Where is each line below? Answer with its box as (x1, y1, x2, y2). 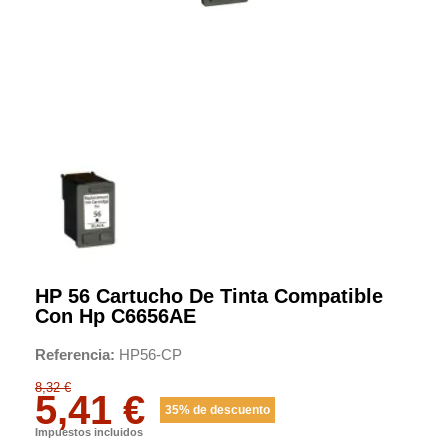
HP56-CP (119, 345, 182, 363)
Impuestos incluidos (35, 425, 143, 438)
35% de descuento (165, 402, 270, 417)
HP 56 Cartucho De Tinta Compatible (35, 284, 383, 307)
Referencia (35, 345, 110, 363)
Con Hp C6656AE (35, 304, 196, 327)
